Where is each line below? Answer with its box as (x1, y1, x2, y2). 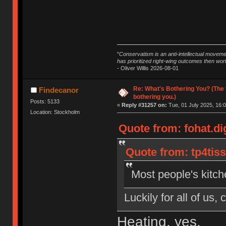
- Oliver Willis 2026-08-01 (117, 65, 179, 71)
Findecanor (38, 85, 79, 94)
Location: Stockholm (30, 109, 80, 116)
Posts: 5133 (30, 98, 60, 104)
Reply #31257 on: (121, 101, 167, 108)
